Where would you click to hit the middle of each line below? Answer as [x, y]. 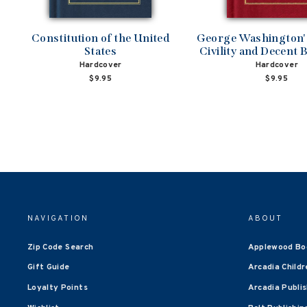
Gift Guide [49, 268]
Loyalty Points [58, 288]
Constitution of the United [100, 38]
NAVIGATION [58, 218]
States [100, 51]
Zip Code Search [61, 247]
